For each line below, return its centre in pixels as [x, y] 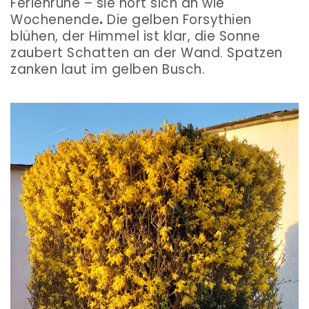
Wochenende [55, 19]
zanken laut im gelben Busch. [110, 69]
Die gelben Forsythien [177, 19]
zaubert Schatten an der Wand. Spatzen [147, 52]
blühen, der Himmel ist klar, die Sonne [135, 36]
